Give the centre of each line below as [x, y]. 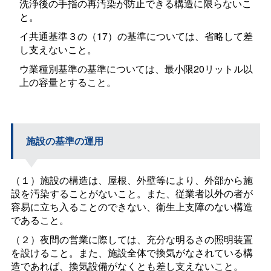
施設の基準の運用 [64, 141]
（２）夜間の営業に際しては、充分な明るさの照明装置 [132, 240]
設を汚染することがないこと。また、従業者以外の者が [132, 194]
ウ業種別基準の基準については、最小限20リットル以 [136, 68]
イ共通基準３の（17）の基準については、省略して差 [136, 36]
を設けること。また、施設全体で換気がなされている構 [132, 253]
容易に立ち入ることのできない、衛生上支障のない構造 [132, 207]
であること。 [40, 220]
